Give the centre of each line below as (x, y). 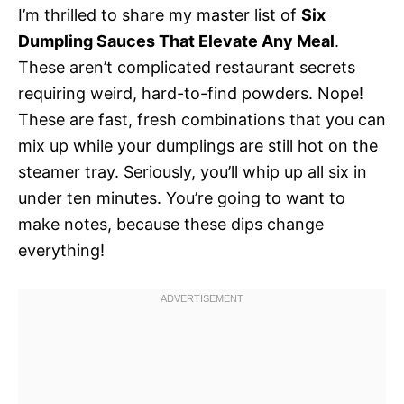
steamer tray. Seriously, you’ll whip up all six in (193, 171)
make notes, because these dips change (171, 224)
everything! (61, 250)
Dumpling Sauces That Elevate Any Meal (176, 41)
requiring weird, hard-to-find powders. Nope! (191, 93)
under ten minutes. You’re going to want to (182, 197)
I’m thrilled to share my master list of (160, 14)
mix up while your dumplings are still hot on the (198, 145)
